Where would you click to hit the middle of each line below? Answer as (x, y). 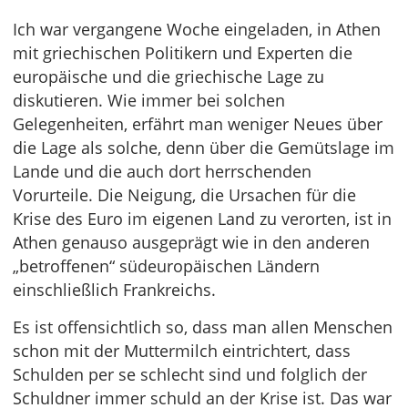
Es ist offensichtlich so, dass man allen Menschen (203, 327)
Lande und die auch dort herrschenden (162, 171)
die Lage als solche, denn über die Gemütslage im (204, 148)
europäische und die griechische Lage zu (168, 76)
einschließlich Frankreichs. (114, 290)
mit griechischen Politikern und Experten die (183, 53)
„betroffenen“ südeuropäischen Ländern (166, 266)
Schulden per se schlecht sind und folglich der (190, 374)
